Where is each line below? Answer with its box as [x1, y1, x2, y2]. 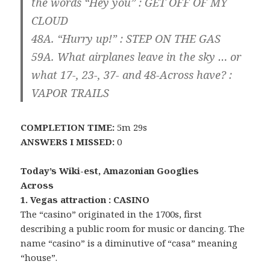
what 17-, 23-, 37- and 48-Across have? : [31, 67, 233, 82]
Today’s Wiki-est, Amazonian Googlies [20, 164, 199, 177]
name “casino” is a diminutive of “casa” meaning [20, 236, 238, 249]
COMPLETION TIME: [20, 121, 115, 133]
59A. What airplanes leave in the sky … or [31, 49, 242, 64]
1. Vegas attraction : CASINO [20, 193, 150, 206]
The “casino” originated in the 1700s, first [20, 207, 202, 220]
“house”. [20, 251, 58, 263]
